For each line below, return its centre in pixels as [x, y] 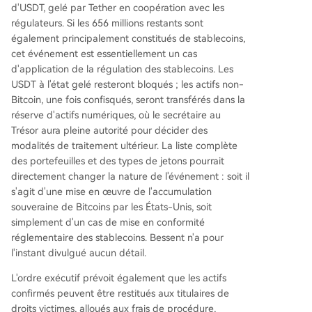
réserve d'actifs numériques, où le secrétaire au [116, 115]
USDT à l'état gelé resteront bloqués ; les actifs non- [127, 85]
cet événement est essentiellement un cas [104, 54]
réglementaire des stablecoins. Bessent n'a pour [117, 238]
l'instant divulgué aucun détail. [79, 253]
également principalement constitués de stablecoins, [128, 39]
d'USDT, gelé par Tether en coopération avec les [118, 8]
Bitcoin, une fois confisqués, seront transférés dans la [128, 100]
